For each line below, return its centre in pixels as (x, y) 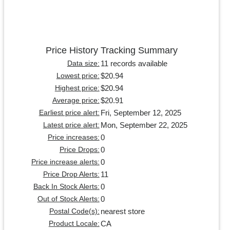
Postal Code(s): (74, 211)
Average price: (76, 100)
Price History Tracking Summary (111, 50)
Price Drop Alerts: (71, 174)
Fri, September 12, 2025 (141, 112)
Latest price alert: (71, 125)
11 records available (134, 63)
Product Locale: (74, 223)
